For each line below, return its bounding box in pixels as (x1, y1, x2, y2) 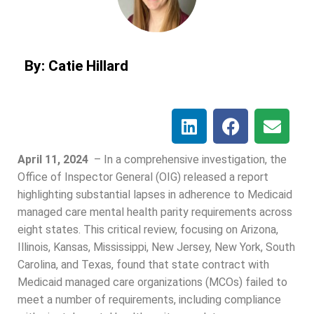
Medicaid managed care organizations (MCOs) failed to (18, 275, 287, 289)
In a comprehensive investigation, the (104, 153, 287, 167)
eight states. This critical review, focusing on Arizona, (18, 223, 278, 237)
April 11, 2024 (18, 153, 88, 167)
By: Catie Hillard (25, 57, 128, 75)
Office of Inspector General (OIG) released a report (18, 170, 268, 184)
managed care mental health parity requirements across (18, 205, 292, 219)
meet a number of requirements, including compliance (18, 293, 281, 307)
